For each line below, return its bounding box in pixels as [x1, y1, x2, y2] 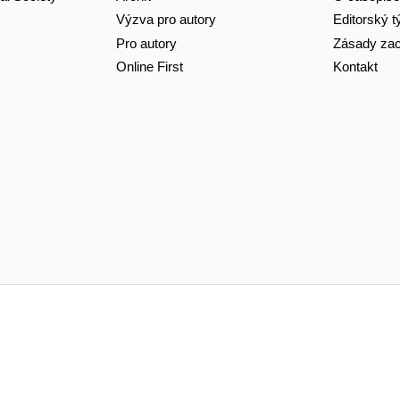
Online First [115, 59, 183, 75]
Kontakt [332, 59, 378, 75]
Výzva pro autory [115, 12, 216, 28]
